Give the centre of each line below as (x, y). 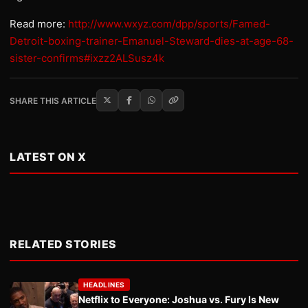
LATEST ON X (48, 157)
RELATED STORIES (63, 244)
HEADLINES (104, 285)
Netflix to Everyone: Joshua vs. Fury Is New (179, 299)
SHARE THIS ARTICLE (53, 100)
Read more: (39, 24)
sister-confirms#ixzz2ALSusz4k (87, 58)
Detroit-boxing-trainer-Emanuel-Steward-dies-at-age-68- (152, 41)
